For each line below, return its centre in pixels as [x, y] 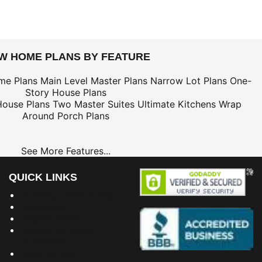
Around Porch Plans [65, 116]
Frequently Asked [59, 230]
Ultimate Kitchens [176, 104]
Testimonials [48, 253]
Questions [42, 241]
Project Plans [49, 218]
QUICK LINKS [43, 177]
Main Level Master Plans [94, 80]
